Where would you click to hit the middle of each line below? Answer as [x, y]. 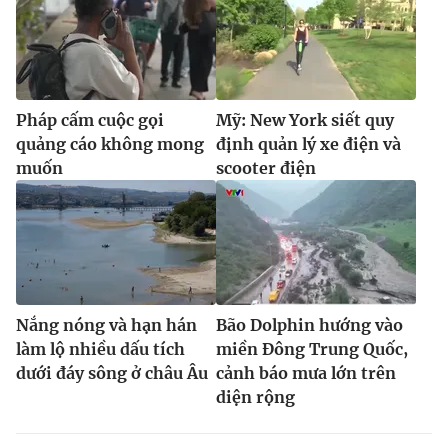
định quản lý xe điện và [308, 143]
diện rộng [255, 396]
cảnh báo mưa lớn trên [306, 372]
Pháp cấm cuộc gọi [90, 119]
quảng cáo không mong [110, 143]
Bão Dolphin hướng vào [309, 324]
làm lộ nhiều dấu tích [100, 348]
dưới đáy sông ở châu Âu [112, 372]
